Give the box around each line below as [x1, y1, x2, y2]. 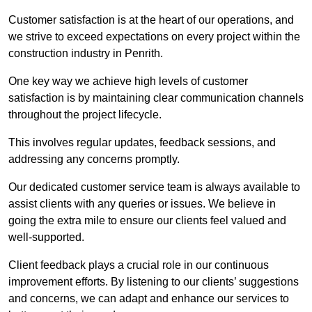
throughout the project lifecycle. [8, 109, 162, 121]
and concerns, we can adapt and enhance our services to [8, 292, 289, 305]
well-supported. [8, 231, 84, 244]
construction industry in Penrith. [8, 47, 163, 60]
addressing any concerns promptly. [8, 153, 180, 166]
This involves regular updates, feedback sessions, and [8, 136, 276, 149]
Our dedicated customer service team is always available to [8, 181, 300, 194]
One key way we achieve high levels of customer [8, 75, 248, 88]
